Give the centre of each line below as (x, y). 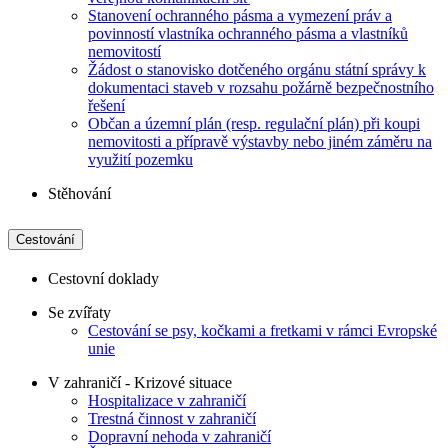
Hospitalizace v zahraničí (167, 400)
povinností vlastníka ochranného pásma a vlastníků (248, 33)
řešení (106, 105)
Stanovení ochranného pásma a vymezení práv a (240, 15)
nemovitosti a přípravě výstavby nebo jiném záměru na (260, 141)
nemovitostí (124, 51)
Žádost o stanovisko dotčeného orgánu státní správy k (257, 69)
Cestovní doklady (103, 278)
